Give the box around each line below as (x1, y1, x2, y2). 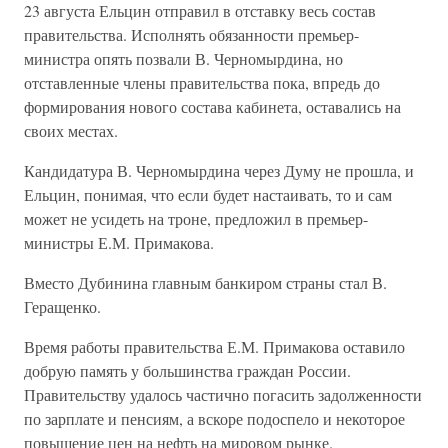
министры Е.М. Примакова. (24, 232, 214, 253)
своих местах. (24, 120, 118, 141)
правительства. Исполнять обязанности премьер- (24, 24, 359, 45)
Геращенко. (24, 296, 101, 317)
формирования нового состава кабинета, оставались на (24, 96, 401, 117)
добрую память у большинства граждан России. (24, 360, 351, 381)
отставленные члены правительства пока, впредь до (24, 72, 380, 93)
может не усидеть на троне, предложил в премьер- (24, 208, 368, 229)
